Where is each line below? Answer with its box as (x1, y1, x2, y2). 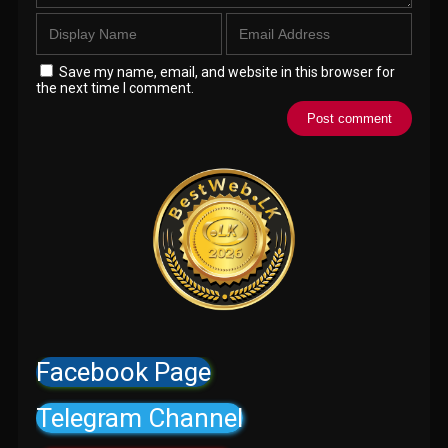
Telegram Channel (36, 402, 244, 433)
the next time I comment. (36, 79, 195, 96)
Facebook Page (36, 356, 212, 387)
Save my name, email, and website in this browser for (59, 63, 396, 80)
